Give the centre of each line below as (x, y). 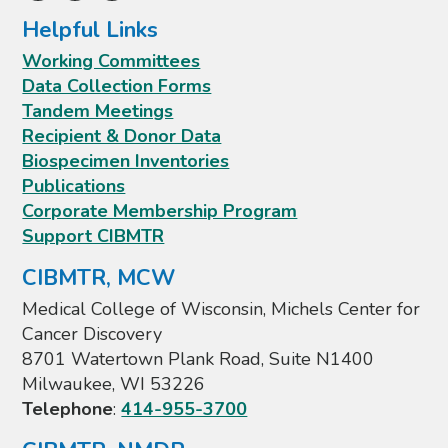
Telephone (68, 409)
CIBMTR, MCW (99, 278)
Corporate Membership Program (160, 211)
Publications (74, 186)
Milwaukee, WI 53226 (114, 384)
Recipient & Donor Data (122, 136)
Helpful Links (90, 30)
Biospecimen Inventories (126, 161)
